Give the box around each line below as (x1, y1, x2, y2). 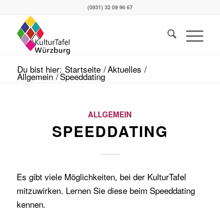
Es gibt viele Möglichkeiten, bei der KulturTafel (16, 170, 186, 183)
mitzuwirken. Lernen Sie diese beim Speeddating (16, 184, 195, 197)
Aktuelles (107, 63, 141, 75)
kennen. (16, 198, 46, 211)
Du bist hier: (17, 63, 62, 75)
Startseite (64, 63, 101, 75)
